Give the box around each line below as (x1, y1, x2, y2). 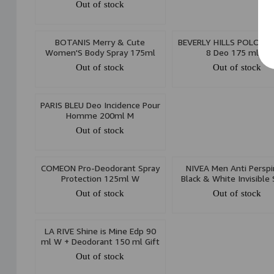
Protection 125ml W (61, 173, 139, 184)
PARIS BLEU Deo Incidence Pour (40, 100, 160, 111)
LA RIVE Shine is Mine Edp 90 (44, 226, 156, 237)
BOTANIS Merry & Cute (55, 37, 146, 48)
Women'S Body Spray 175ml (45, 47, 155, 58)
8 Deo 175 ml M (206, 47, 268, 58)
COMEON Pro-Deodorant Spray (40, 163, 160, 174)
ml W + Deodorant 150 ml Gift (40, 236, 160, 247)
